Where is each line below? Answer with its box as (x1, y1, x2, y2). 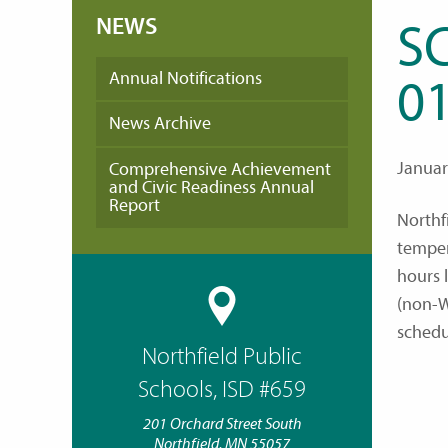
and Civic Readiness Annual (108, 176, 314, 198)
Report (108, 194, 160, 216)
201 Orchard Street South (142, 414, 302, 433)
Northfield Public (142, 342, 302, 370)
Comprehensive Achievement (108, 158, 331, 180)
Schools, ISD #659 (138, 375, 306, 403)
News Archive (108, 113, 211, 135)
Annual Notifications (108, 67, 262, 89)
